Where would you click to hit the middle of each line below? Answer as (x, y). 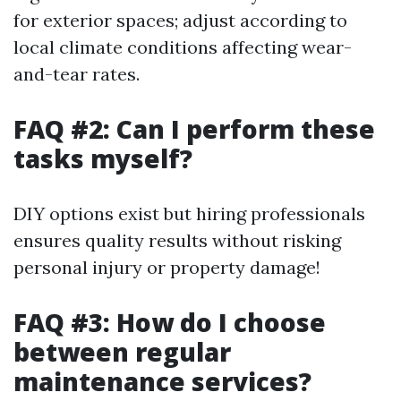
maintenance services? (162, 381)
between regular (122, 352)
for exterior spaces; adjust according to (180, 20)
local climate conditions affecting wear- (183, 47)
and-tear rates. (77, 74)
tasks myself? (103, 158)
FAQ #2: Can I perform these (194, 129)
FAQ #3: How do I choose (170, 322)
